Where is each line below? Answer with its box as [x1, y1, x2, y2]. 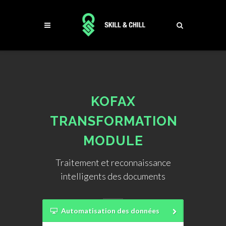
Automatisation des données [61, 206, 159, 215]
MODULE [83, 133, 143, 148]
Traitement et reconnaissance [55, 157, 171, 168]
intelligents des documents [61, 171, 165, 182]
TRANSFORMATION [50, 114, 178, 129]
